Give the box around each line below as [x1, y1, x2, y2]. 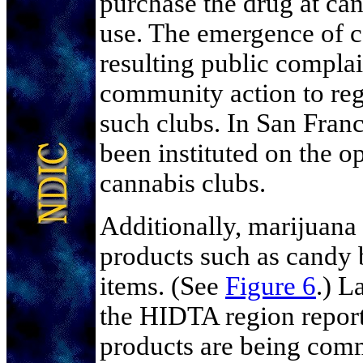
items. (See [100, 271, 225, 301]
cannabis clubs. [100, 168, 266, 198]
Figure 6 [225, 271, 316, 301]
